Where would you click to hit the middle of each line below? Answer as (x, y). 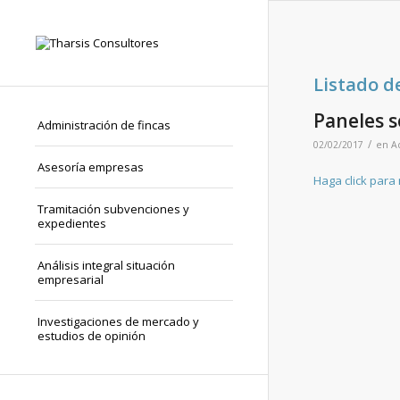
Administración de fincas (104, 125)
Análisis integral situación (106, 265)
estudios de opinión (92, 336)
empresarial (71, 279)
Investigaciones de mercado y (118, 321)
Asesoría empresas (91, 167)
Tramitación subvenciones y (113, 209)
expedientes (72, 223)
